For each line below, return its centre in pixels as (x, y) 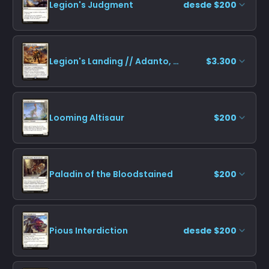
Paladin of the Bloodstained (111, 174)
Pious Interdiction (89, 230)
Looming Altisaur (87, 117)
